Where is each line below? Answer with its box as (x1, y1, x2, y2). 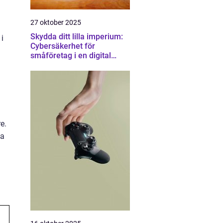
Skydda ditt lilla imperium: (30, 32, 123, 41)
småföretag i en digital (30, 51, 111, 60)
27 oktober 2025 (30, 18, 81, 26)
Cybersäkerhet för (30, 41, 95, 51)
